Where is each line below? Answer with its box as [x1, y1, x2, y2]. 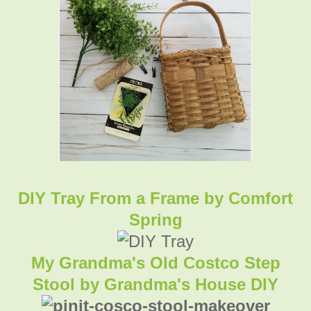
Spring [128, 210, 183, 229]
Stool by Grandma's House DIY [33, 274, 278, 294]
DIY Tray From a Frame [18, 188, 199, 208]
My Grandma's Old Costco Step [31, 253, 280, 272]
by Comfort [199, 188, 293, 208]
